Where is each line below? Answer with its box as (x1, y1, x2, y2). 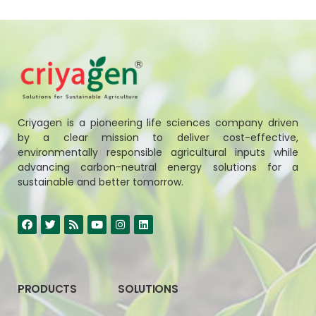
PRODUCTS (18, 281, 77, 296)
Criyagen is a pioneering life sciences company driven (18, 115, 298, 130)
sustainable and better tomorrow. (18, 174, 183, 189)
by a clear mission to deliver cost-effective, (18, 130, 298, 145)
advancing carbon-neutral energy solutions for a (18, 159, 298, 174)
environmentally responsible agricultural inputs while (18, 145, 298, 159)
